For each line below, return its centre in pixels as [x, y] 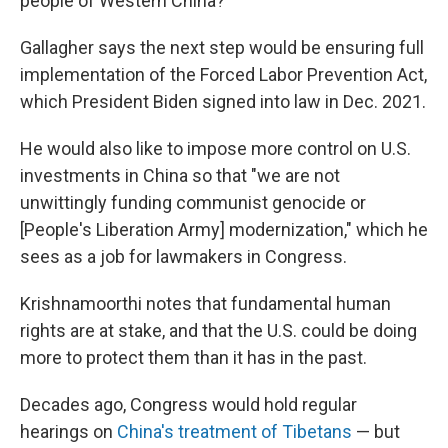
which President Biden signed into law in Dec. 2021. [223, 101]
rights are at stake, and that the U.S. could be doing [218, 330]
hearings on [68, 431]
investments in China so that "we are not [180, 175]
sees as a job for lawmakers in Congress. [183, 256]
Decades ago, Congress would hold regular [188, 404]
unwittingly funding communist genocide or [193, 202]
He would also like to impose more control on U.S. [215, 148]
